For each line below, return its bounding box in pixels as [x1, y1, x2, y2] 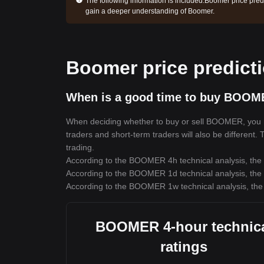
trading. [66, 143, 94, 152]
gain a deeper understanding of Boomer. [85, 7, 214, 15]
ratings [160, 239, 207, 255]
